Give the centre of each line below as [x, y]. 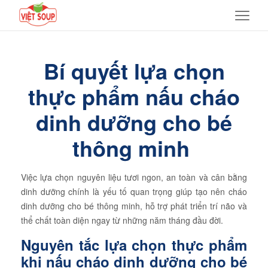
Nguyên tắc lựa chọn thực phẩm [134, 245]
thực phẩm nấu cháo [134, 96]
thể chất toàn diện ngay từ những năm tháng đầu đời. [122, 220]
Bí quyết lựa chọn [134, 71]
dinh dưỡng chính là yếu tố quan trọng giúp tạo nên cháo [134, 191]
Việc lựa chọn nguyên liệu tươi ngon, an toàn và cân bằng [134, 177]
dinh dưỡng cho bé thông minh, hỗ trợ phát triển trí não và [134, 206]
